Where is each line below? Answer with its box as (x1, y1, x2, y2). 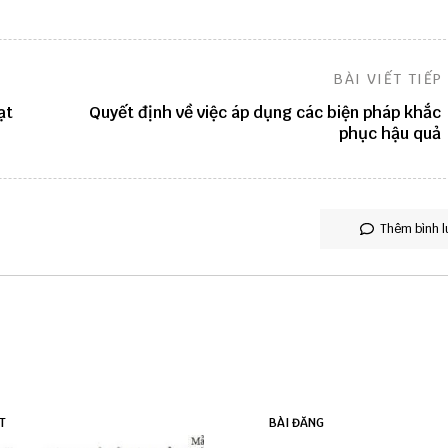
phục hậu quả (338, 123, 441, 145)
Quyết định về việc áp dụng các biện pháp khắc (88, 102, 441, 124)
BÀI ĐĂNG (269, 415, 324, 432)
